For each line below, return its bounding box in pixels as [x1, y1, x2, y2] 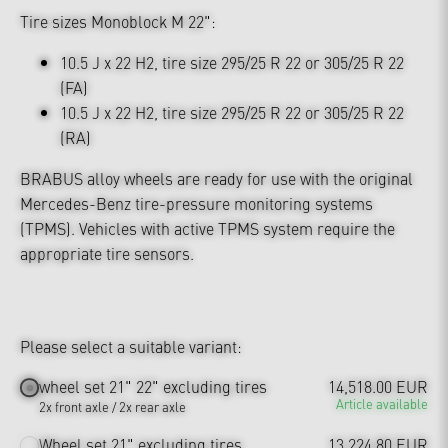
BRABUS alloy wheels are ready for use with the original [20, 167, 413, 189]
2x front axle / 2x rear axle [39, 397, 187, 416]
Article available [336, 394, 428, 413]
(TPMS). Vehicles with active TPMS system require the [20, 217, 395, 239]
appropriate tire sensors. [20, 242, 194, 264]
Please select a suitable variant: [20, 335, 242, 357]
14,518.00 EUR [328, 375, 428, 398]
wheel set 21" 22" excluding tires [39, 375, 268, 398]
